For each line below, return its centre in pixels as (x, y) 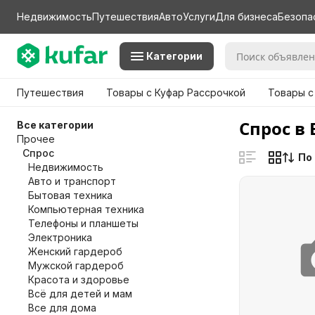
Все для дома (62, 308)
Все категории (55, 125)
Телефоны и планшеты (83, 223)
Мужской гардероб (76, 265)
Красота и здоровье (79, 279)
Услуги (199, 17)
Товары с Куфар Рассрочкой (176, 92)
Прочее (36, 139)
